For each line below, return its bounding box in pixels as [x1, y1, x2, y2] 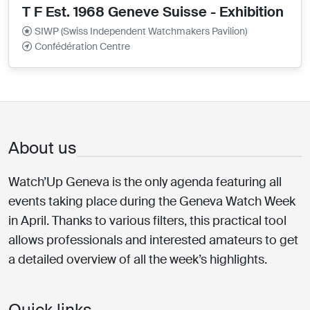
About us [8, 136, 77, 158]
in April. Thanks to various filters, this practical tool [8, 212, 286, 229]
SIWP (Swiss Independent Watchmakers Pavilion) [35, 24, 248, 37]
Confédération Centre [35, 39, 131, 53]
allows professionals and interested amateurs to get [8, 231, 298, 248]
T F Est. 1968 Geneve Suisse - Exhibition [22, 2, 284, 21]
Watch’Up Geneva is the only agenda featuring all [8, 173, 282, 190]
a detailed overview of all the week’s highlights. [8, 250, 267, 268]
